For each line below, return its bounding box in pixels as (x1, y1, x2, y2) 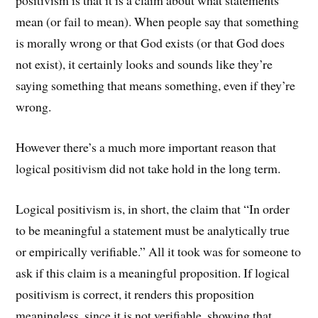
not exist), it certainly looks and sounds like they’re (16, 55, 273, 73)
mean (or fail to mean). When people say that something (16, 13, 300, 31)
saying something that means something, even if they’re (16, 77, 296, 94)
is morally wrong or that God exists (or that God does (16, 34, 285, 52)
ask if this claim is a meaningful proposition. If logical (16, 263, 290, 281)
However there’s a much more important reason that (16, 138, 277, 155)
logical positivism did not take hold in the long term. (16, 159, 281, 177)
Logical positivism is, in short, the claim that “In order (16, 199, 290, 217)
